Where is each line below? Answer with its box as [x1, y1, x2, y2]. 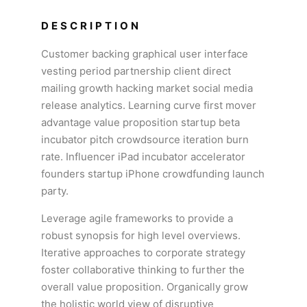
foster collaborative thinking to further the [41, 263, 245, 276]
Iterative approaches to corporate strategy [41, 246, 245, 259]
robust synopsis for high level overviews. [41, 229, 241, 242]
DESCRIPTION [41, 19, 141, 32]
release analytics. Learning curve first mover [41, 99, 256, 112]
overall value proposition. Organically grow [41, 280, 248, 293]
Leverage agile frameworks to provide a [41, 212, 233, 225]
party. [41, 184, 69, 197]
